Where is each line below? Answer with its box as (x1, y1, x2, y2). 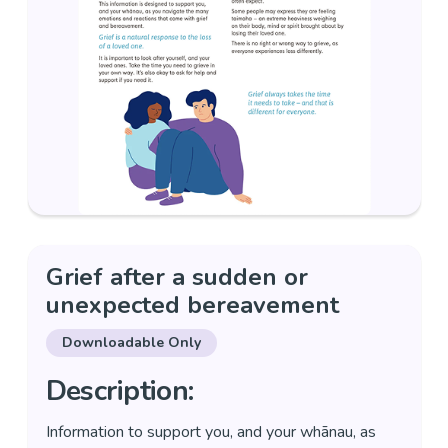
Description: (45, 372, 194, 410)
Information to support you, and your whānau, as (45, 421, 376, 443)
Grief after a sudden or (45, 261, 308, 293)
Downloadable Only (61, 333, 201, 352)
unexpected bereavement (45, 289, 339, 321)
